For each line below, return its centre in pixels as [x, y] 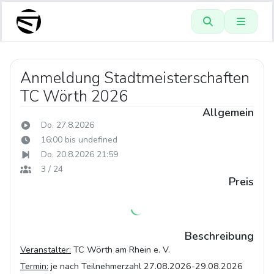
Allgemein [228, 113]
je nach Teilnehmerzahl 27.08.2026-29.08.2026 [146, 266]
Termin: [34, 266]
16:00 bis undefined [79, 140]
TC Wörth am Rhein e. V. [120, 250]
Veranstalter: [46, 250]
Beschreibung [219, 236]
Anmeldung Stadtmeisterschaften [135, 78]
